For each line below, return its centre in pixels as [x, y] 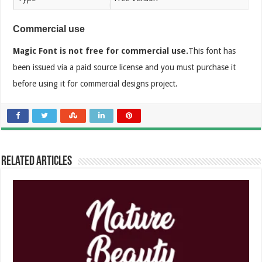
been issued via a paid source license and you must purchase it [125, 67]
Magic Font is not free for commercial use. [101, 51]
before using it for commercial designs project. [97, 83]
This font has [212, 51]
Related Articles [37, 161]
